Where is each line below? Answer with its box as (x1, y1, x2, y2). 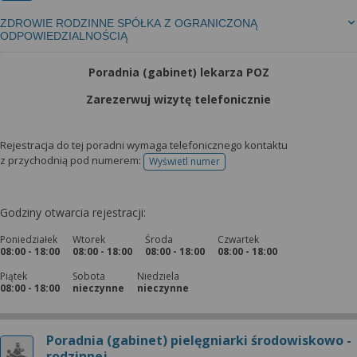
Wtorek (73, 233, 105, 246)
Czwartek (218, 233, 259, 246)
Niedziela (137, 269, 179, 283)
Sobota (73, 269, 105, 283)
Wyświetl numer (149, 155, 220, 168)
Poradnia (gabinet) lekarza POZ (88, 65, 269, 80)
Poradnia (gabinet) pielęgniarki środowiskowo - (46, 331, 351, 349)
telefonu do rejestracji (183, 159, 283, 174)
